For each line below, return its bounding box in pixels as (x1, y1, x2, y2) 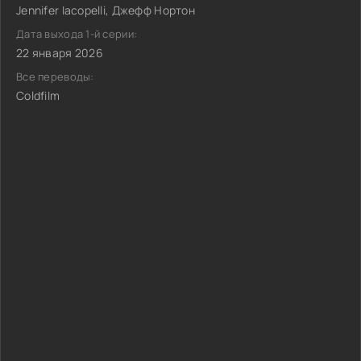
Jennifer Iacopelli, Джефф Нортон (16, 2, 195, 18)
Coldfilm (16, 88, 60, 103)
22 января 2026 (16, 45, 103, 60)
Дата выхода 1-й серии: (16, 27, 138, 41)
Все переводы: (16, 69, 94, 84)
